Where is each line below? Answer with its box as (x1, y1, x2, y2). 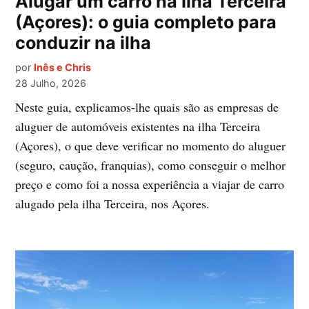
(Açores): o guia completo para (15, 11, 277, 32)
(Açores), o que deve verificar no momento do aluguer (15, 137, 286, 154)
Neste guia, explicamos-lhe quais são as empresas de (15, 98, 279, 115)
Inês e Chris (34, 61, 92, 73)
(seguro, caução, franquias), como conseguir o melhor (15, 156, 286, 173)
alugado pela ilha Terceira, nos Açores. (15, 195, 210, 212)
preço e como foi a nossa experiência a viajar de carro (15, 175, 285, 192)
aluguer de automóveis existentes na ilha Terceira (15, 117, 261, 134)
